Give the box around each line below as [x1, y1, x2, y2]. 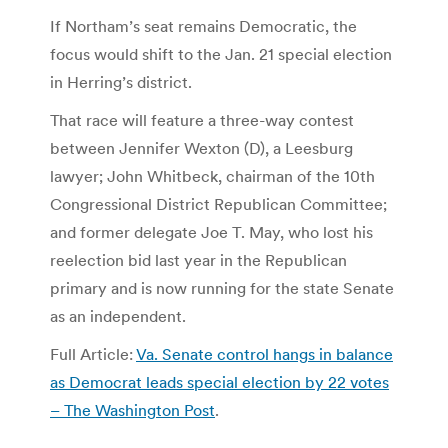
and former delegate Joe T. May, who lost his [50, 221, 373, 242]
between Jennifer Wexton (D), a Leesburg [50, 137, 353, 158]
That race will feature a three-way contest [50, 109, 354, 130]
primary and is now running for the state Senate [50, 277, 394, 298]
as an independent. [50, 305, 186, 326]
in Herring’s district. [50, 71, 192, 92]
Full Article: [50, 343, 136, 364]
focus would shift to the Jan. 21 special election [50, 43, 392, 64]
